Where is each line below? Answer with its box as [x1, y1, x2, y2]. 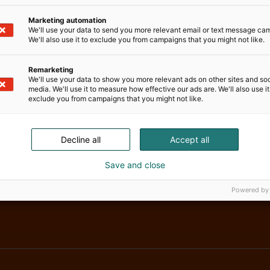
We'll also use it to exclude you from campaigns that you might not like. [28, 34, 265, 44]
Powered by [231, 185, 269, 194]
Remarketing [28, 64, 74, 74]
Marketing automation [28, 15, 106, 25]
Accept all [169, 134, 209, 145]
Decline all [61, 134, 101, 145]
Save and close [105, 159, 165, 170]
